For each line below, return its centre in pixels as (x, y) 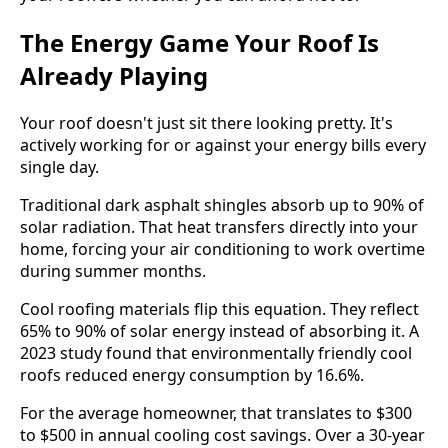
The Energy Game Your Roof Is (199, 43)
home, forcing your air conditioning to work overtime (222, 249)
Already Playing (114, 76)
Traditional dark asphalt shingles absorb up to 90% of (222, 205)
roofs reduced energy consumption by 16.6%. (192, 375)
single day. (59, 167)
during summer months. (113, 271)
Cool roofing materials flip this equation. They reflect (219, 309)
